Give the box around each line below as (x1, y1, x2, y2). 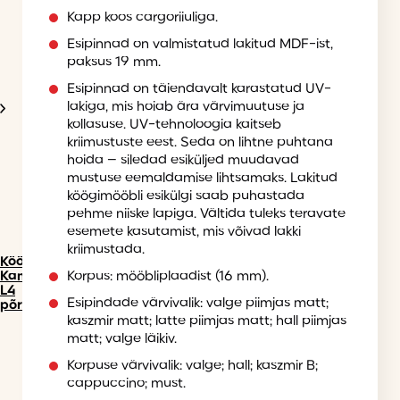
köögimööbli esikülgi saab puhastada (67, 189, 304, 204)
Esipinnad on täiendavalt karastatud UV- (67, 82, 331, 97)
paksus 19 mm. (67, 55, 161, 71)
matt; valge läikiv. (67, 332, 177, 347)
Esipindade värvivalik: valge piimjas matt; (67, 296, 329, 312)
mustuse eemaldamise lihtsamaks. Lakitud (67, 171, 337, 187)
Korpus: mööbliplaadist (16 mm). (67, 270, 269, 285)
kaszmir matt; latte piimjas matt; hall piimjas (67, 314, 346, 329)
